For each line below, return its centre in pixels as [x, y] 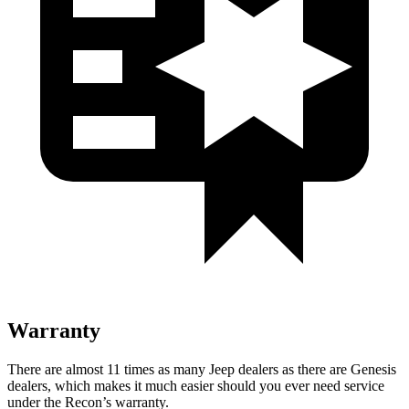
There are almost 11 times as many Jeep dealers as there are [179, 369]
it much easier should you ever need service [257, 385]
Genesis [373, 369]
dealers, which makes [69, 385]
